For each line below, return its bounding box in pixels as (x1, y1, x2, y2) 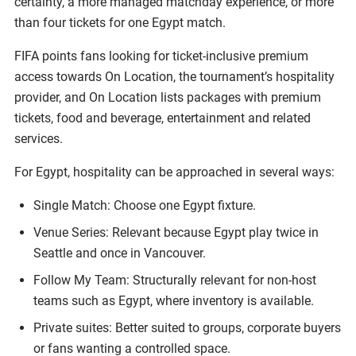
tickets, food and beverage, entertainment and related (14, 110, 311, 126)
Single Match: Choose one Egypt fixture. (33, 197, 256, 213)
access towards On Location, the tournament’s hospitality (14, 68, 335, 84)
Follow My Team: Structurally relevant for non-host (33, 272, 316, 288)
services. (14, 130, 63, 146)
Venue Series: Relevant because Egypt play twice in (33, 224, 319, 240)
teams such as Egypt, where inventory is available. (33, 292, 314, 308)
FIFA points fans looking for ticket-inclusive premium (14, 48, 308, 64)
